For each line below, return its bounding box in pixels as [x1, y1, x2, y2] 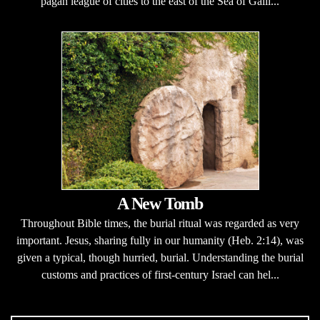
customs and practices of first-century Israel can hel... [41, 269, 279, 281]
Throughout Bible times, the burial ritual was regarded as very [21, 217, 299, 229]
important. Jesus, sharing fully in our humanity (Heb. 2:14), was [16, 234, 304, 246]
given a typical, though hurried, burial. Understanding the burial [16, 251, 304, 264]
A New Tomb [117, 194, 203, 213]
